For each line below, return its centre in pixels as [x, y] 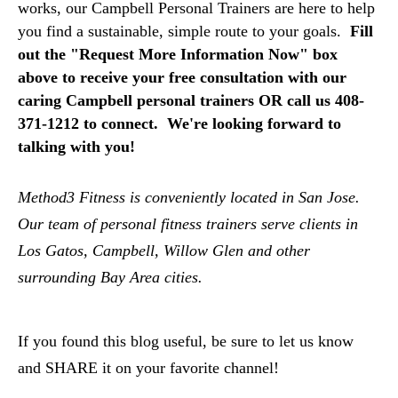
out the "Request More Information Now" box [178, 54]
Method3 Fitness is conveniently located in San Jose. [191, 197]
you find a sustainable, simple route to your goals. [184, 31]
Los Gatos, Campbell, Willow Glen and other [164, 251]
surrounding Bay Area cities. [115, 277]
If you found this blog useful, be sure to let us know [186, 341]
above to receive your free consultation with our [182, 77]
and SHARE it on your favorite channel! [148, 368]
